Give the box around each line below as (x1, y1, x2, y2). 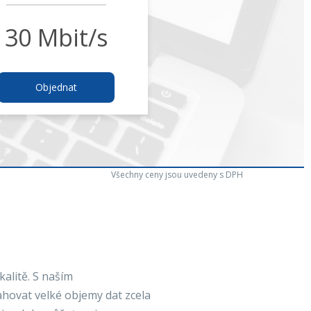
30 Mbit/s (4, 22, 108, 53)
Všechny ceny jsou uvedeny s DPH (111, 169, 243, 180)
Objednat (35, 81, 77, 94)
